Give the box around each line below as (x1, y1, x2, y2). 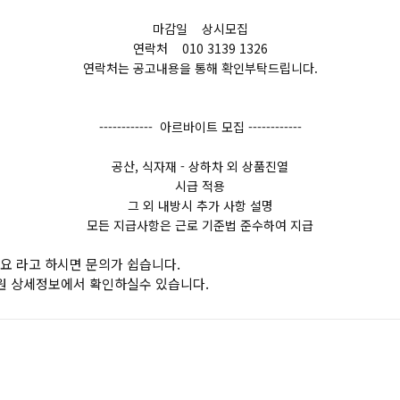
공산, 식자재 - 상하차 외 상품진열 (112, 157, 288, 175)
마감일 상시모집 (152, 20, 248, 37)
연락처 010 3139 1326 (132, 39, 268, 57)
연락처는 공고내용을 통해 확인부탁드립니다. (82, 59, 318, 77)
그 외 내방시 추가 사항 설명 (127, 196, 273, 214)
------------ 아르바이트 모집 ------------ (98, 118, 302, 136)
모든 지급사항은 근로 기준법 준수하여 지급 (87, 216, 313, 234)
